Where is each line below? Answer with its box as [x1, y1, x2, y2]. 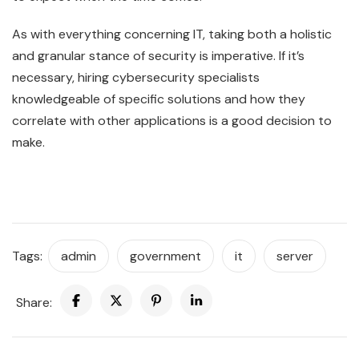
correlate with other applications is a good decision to [12, 111, 332, 129]
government [130, 247, 201, 264]
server [276, 247, 313, 264]
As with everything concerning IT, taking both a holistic [12, 25, 332, 42]
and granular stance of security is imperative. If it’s [12, 46, 305, 64]
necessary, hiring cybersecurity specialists [12, 68, 260, 86]
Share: [16, 293, 52, 311]
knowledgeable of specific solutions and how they [12, 90, 305, 107]
